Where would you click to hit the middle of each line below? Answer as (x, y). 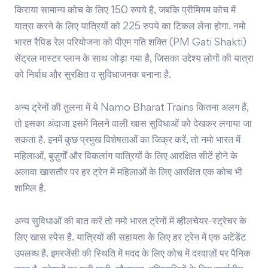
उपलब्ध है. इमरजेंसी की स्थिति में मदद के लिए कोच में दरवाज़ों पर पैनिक (133, 255)
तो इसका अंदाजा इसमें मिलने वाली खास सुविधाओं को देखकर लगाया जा (133, 125)
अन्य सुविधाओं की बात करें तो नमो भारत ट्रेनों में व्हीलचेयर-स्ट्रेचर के (130, 222)
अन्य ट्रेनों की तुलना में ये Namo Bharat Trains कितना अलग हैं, (132, 109)
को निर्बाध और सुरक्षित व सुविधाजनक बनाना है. (93, 76)
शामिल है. (30, 189)
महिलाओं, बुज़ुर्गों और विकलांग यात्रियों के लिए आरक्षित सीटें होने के (126, 157)
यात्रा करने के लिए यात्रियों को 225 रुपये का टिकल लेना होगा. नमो (130, 27)
